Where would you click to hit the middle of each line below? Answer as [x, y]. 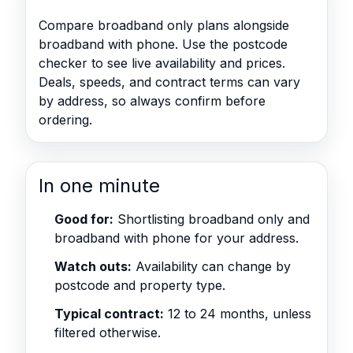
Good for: [84, 219]
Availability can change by [211, 266]
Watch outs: [93, 266]
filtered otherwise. [108, 333]
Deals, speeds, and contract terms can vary [169, 82]
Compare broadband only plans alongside [164, 25]
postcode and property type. [140, 285]
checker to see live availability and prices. [162, 63]
